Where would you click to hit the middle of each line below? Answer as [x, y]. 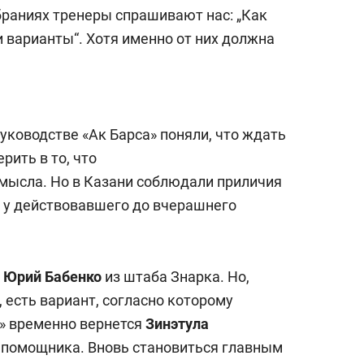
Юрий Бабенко [52, 276]
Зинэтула [177, 323]
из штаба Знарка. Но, [175, 276]
